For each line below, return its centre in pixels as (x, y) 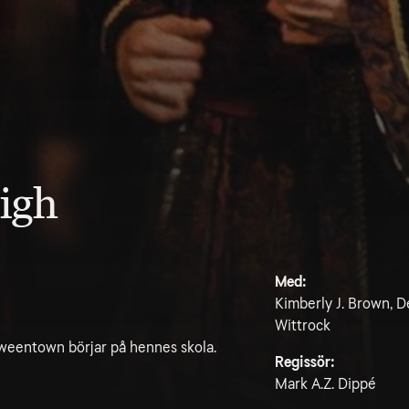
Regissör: (305, 362)
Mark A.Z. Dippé (325, 384)
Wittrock (303, 325)
